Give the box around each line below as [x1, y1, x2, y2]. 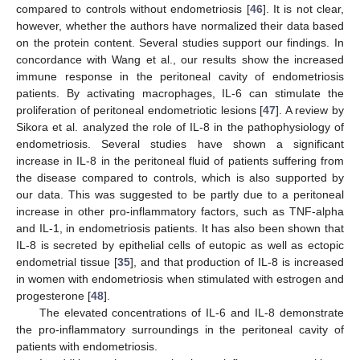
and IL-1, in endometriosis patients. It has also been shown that [16, 222, 344, 235]
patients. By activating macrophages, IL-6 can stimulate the [16, 87, 344, 100]
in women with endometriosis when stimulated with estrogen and [16, 272, 344, 286]
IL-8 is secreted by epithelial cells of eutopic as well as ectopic [16, 239, 344, 252]
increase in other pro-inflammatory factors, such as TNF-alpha [16, 205, 344, 219]
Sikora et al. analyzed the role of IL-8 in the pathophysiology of [16, 121, 344, 134]
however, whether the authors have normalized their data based [16, 19, 344, 33]
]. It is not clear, [262, 2, 345, 16]
